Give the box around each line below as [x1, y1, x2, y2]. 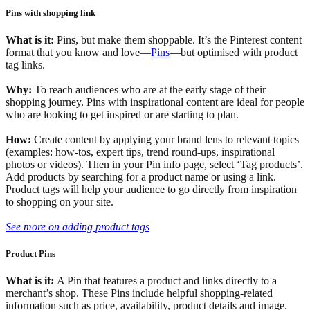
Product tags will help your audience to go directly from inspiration [6, 183, 297, 195]
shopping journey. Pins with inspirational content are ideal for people [6, 95, 304, 108]
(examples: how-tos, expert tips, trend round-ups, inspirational [6, 145, 275, 158]
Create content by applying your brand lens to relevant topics [34, 133, 299, 145]
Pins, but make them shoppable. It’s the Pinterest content [57, 33, 302, 46]
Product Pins [6, 248, 55, 259]
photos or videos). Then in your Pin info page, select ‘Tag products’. [6, 158, 303, 170]
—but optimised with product [170, 46, 298, 58]
